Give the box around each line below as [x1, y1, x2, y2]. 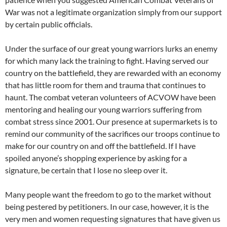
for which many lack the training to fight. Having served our [5, 56, 209, 66]
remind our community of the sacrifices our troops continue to [5, 129, 220, 139]
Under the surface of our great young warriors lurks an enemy [5, 44, 217, 54]
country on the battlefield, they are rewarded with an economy [5, 68, 221, 78]
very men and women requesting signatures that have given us [5, 214, 220, 224]
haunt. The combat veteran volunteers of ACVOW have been [5, 92, 216, 102]
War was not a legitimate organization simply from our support [5, 7, 222, 17]
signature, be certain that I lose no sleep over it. [5, 165, 170, 175]
